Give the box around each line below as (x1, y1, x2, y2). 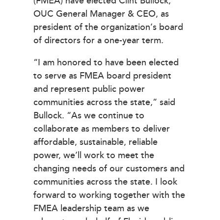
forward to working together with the (33, 188, 185, 203)
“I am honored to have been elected (33, 55, 179, 70)
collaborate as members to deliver (33, 122, 170, 137)
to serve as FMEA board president (33, 69, 171, 83)
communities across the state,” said (33, 95, 175, 110)
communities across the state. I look (33, 175, 177, 190)
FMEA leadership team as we (33, 201, 149, 216)
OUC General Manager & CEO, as (33, 6, 169, 21)
